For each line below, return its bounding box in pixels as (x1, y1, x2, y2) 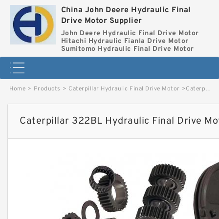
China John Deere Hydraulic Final (61, 5, 191, 15)
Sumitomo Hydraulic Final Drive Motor (61, 45, 194, 53)
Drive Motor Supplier (61, 16, 142, 26)
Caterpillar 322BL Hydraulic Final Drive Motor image (186, 85, 205, 93)
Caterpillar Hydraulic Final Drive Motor (68, 85, 180, 93)
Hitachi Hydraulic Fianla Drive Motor (61, 37, 189, 45)
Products (33, 85, 61, 93)
